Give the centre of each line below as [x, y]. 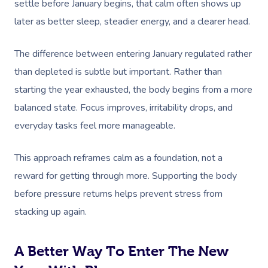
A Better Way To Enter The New [121, 251]
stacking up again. [51, 212]
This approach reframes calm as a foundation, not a [118, 158]
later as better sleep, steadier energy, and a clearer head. [132, 22]
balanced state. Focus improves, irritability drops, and [124, 108]
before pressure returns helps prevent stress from [118, 194]
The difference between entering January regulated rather [133, 54]
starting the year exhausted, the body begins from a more [133, 90]
